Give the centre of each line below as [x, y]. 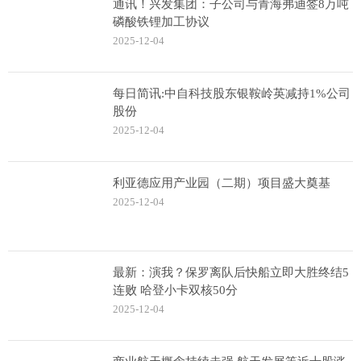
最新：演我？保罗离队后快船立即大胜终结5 [231, 272]
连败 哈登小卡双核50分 [175, 290]
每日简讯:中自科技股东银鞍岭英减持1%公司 [232, 93]
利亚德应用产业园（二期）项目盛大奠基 [222, 183]
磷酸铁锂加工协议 [161, 22]
